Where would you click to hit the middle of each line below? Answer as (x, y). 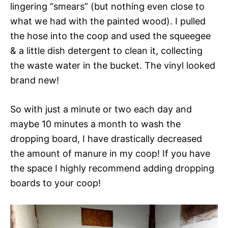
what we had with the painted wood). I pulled (108, 21)
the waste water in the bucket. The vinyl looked (113, 65)
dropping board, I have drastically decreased (106, 138)
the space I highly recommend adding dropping (112, 168)
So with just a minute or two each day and (101, 109)
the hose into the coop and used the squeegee (110, 36)
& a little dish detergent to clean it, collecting (106, 50)
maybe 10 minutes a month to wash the (95, 124)
